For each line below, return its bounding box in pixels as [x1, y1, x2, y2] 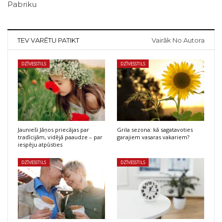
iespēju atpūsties [18, 140, 62, 148]
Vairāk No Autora [152, 36, 205, 45]
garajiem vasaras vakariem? [117, 133, 189, 141]
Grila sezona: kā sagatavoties [117, 125, 193, 133]
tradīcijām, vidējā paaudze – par [18, 133, 103, 141]
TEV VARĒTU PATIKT [17, 36, 79, 45]
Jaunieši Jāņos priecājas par [18, 125, 89, 133]
